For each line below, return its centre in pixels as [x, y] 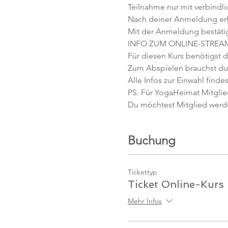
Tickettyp [142, 172]
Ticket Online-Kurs [176, 184]
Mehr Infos [145, 201]
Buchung [151, 140]
